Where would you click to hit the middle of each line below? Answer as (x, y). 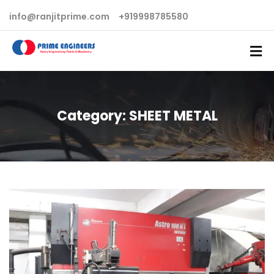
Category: (93, 116)
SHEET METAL (173, 116)
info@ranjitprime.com (59, 17)
